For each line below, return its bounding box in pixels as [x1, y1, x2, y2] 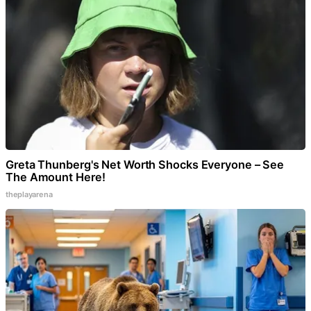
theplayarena [6, 190, 53, 200]
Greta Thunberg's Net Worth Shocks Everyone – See [6, 158, 285, 172]
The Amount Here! [6, 170, 106, 185]
